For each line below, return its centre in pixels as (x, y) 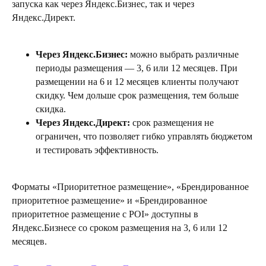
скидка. (51, 109)
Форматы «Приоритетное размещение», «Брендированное (130, 186)
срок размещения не (173, 122)
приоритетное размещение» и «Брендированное (110, 200)
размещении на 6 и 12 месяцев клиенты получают (137, 81)
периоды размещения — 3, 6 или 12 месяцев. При (137, 68)
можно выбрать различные (184, 54)
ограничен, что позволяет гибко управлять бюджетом (144, 136)
